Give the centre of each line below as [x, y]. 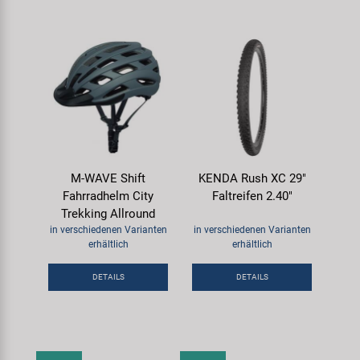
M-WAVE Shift [108, 178]
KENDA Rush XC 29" [252, 178]
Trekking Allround [108, 213]
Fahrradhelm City [108, 196]
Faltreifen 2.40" [252, 196]
